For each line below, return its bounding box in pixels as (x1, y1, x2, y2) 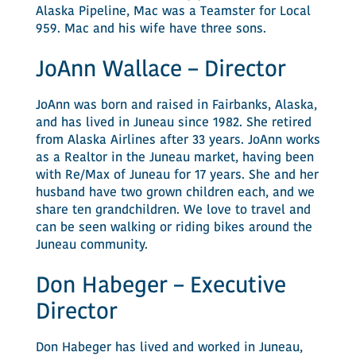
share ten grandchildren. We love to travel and (35, 204, 311, 217)
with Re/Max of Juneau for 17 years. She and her (35, 169, 319, 182)
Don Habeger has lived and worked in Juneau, (35, 342, 303, 354)
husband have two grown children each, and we (35, 187, 315, 199)
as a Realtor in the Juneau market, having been (35, 152, 314, 164)
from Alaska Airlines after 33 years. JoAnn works (35, 134, 320, 147)
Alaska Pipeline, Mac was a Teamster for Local (35, 6, 311, 18)
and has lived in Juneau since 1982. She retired (35, 117, 311, 130)
